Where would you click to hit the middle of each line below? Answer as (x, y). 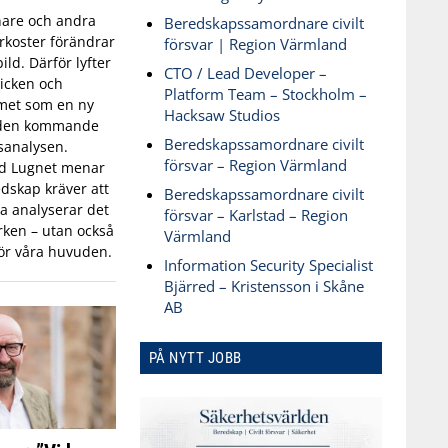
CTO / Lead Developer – (245, 73)
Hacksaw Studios (221, 115)
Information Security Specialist (268, 265)
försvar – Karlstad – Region (255, 215)
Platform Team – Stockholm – (265, 94)
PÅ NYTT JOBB (195, 358)
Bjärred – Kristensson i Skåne (263, 286)
